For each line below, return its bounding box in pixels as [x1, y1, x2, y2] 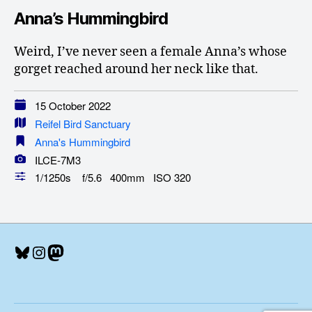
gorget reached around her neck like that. [14, 61, 258, 78]
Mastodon [47, 241, 124, 262]
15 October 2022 [26, 98, 111, 114]
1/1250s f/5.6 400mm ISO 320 [26, 170, 191, 185]
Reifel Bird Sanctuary [35, 116, 131, 132]
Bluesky [13, 241, 73, 262]
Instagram [30, 241, 108, 262]
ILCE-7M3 [26, 152, 81, 167]
